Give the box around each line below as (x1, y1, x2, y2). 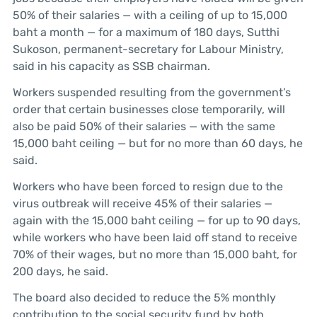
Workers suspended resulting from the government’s (12, 86, 291, 100)
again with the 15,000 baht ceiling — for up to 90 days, (12, 213, 301, 227)
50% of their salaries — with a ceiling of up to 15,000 (12, 8, 287, 23)
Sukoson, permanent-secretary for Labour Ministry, (12, 42, 284, 57)
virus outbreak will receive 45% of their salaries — (12, 196, 272, 210)
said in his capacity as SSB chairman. (12, 59, 210, 74)
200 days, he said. (12, 264, 108, 278)
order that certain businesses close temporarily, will (12, 103, 285, 117)
